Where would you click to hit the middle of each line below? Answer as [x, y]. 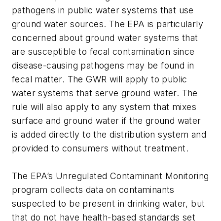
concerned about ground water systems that [105, 38]
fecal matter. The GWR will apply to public [100, 79]
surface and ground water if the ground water [107, 121]
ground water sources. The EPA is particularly [108, 24]
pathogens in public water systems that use [103, 10]
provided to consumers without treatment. [100, 148]
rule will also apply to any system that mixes [104, 107]
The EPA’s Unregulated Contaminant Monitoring [110, 176]
